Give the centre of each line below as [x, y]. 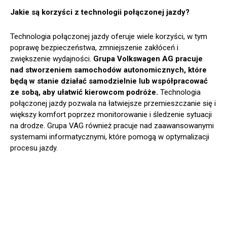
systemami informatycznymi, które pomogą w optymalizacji [110, 137]
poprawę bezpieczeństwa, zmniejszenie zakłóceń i [94, 47]
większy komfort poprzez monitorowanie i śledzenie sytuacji [111, 114]
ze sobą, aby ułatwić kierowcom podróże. [84, 92]
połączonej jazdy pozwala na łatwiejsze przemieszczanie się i [113, 103]
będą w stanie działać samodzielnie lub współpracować [109, 81]
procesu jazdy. [34, 148]
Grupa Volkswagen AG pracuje [148, 59]
